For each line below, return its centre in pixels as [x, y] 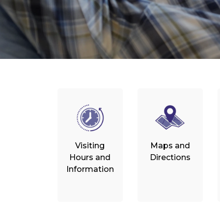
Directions [170, 157]
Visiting [90, 146]
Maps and [170, 146]
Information [90, 169]
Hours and [90, 157]
